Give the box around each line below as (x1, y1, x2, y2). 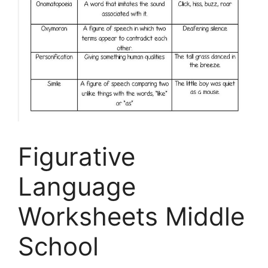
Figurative (18, 141, 135, 172)
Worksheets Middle (18, 201, 245, 232)
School (18, 231, 99, 262)
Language (18, 171, 136, 202)
